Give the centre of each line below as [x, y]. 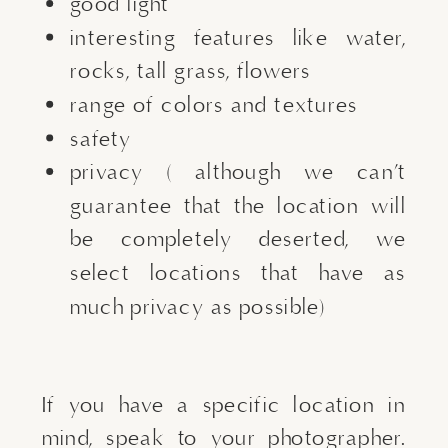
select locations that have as [238, 273]
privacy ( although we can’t [238, 172]
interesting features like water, [238, 38]
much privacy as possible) [197, 306]
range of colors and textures [214, 105]
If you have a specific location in [224, 404]
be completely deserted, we [238, 239]
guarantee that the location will [238, 206]
